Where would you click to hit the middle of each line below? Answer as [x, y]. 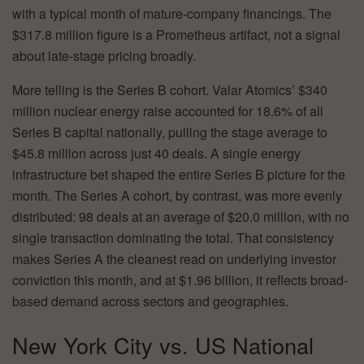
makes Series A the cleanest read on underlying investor [174, 259]
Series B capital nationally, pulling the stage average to [170, 132]
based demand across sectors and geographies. [150, 301]
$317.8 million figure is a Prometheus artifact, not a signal [176, 35]
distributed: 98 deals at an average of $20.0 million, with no [181, 217]
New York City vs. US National [163, 344]
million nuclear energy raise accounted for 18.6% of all [168, 111]
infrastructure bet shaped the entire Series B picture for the [179, 175]
